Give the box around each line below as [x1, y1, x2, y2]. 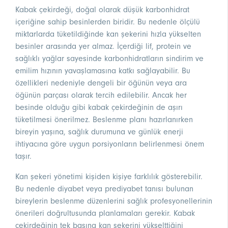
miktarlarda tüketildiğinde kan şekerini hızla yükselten [15, 30, 201, 39]
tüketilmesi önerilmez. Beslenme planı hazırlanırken [15, 115, 193, 125]
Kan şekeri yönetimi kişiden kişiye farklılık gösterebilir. [15, 172, 203, 182]
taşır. [15, 152, 32, 161]
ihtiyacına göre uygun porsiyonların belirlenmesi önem [15, 139, 204, 149]
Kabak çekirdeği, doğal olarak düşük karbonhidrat [15, 5, 189, 15]
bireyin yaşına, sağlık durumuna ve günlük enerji [15, 127, 183, 137]
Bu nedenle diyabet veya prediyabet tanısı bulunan [15, 184, 193, 194]
